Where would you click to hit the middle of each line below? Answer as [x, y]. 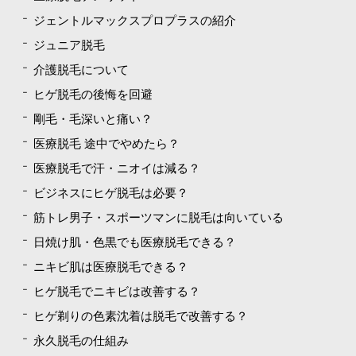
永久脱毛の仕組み [81, 341]
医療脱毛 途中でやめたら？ [106, 144]
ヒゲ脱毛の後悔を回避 [93, 95]
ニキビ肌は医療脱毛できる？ [111, 267]
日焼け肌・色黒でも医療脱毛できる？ [135, 242]
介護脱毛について [81, 70]
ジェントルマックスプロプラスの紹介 [135, 21]
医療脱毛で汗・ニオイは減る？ [117, 168]
